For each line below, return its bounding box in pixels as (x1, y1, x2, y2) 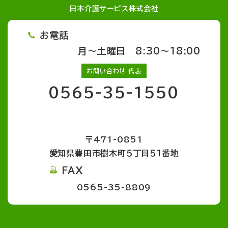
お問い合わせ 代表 (87, 68, 141, 74)
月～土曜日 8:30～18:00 (68, 46, 201, 56)
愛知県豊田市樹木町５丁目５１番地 (49, 149, 179, 158)
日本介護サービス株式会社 (69, 5, 159, 13)
